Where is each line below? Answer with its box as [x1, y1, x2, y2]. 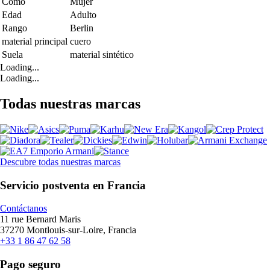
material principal [2, 36, 67, 47]
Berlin [70, 23, 93, 34]
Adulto [70, 10, 96, 20]
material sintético [70, 49, 134, 60]
